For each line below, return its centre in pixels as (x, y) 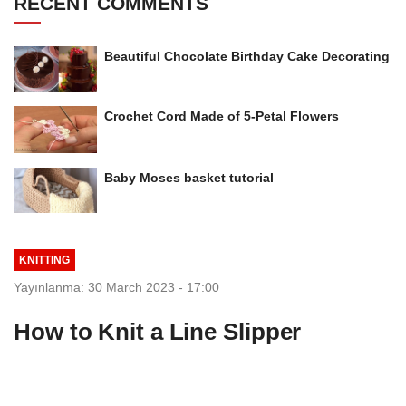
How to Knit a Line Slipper (158, 331)
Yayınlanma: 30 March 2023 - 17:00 (116, 287)
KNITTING (44, 260)
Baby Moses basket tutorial (189, 177)
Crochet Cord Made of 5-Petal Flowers (222, 116)
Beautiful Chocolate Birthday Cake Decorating (247, 57)
